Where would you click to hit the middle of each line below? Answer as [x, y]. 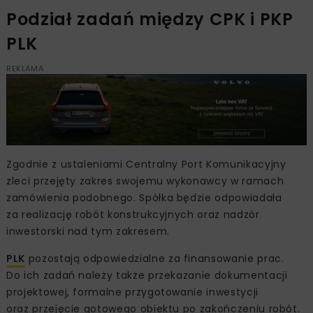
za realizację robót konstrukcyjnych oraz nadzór [133, 214]
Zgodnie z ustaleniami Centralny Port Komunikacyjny [146, 164]
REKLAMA [25, 69]
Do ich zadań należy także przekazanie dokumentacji [147, 275]
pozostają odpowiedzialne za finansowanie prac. [154, 258]
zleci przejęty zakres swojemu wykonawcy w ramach [145, 181]
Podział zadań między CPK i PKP [150, 20]
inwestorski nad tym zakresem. [88, 231]
